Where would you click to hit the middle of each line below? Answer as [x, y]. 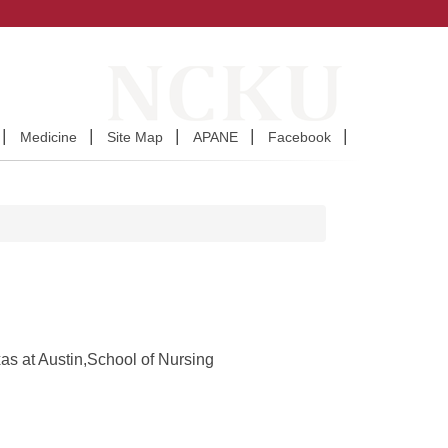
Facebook [299, 137]
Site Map [135, 137]
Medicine [48, 137]
